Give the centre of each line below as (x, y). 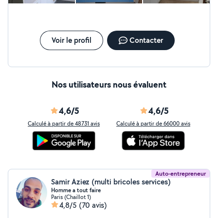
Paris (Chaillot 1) (71, 197)
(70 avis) (93, 205)
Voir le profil (71, 40)
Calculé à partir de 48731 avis (64, 123)
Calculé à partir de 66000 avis (153, 123)
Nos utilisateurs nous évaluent (109, 84)
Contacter (146, 40)
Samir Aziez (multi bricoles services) (111, 182)
